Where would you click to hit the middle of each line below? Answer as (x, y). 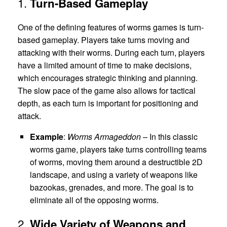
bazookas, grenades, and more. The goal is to (112, 187)
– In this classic (169, 137)
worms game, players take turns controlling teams (118, 149)
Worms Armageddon (104, 137)
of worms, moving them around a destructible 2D (116, 162)
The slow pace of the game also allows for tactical (107, 91)
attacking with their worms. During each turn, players (111, 53)
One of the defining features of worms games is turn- (111, 27)
